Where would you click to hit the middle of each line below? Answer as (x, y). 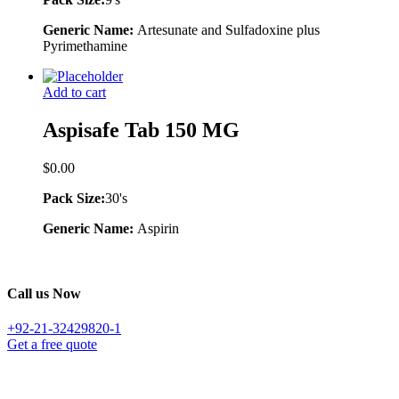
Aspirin (158, 228)
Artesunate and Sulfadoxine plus (228, 30)
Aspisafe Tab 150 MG (141, 130)
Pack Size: (74, 198)
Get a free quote (52, 345)
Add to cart (74, 93)
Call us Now (44, 294)
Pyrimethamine (85, 46)
